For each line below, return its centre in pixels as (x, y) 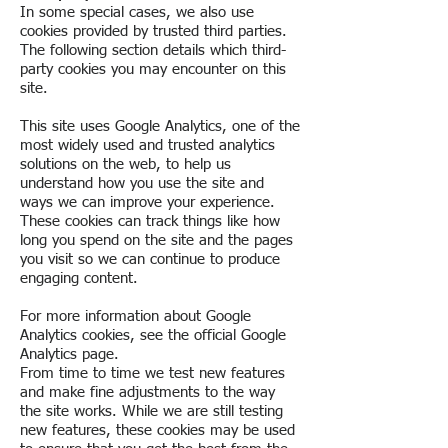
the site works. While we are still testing (151, 411)
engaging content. (79, 278)
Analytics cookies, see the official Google (153, 335)
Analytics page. (69, 354)
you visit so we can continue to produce (150, 259)
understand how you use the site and (142, 183)
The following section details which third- (153, 50)
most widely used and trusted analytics (147, 145)
